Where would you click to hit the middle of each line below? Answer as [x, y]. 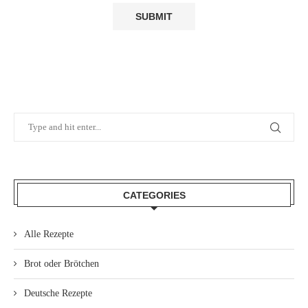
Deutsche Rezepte [58, 294]
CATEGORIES [154, 196]
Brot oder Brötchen [62, 264]
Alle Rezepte [49, 234]
